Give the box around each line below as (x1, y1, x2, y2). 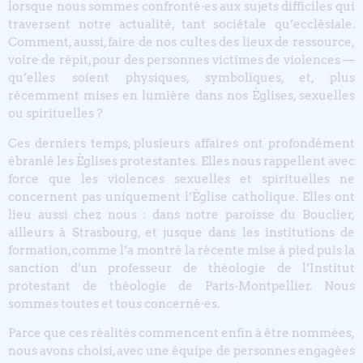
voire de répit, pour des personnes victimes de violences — (8, 53, 355, 68)
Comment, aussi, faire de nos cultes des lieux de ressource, (8, 35, 355, 50)
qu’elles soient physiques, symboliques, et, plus (8, 70, 355, 86)
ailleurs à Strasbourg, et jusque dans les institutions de (8, 224, 355, 240)
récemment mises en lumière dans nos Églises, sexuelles (8, 88, 355, 104)
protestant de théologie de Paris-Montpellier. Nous (8, 278, 355, 293)
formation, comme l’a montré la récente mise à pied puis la (8, 242, 355, 258)
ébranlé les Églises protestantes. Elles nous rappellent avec (8, 153, 355, 169)
